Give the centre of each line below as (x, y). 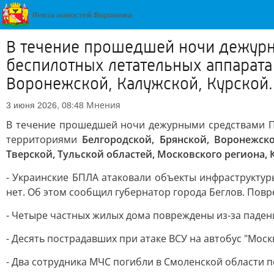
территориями (44, 139)
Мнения (103, 105)
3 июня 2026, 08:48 (45, 105)
